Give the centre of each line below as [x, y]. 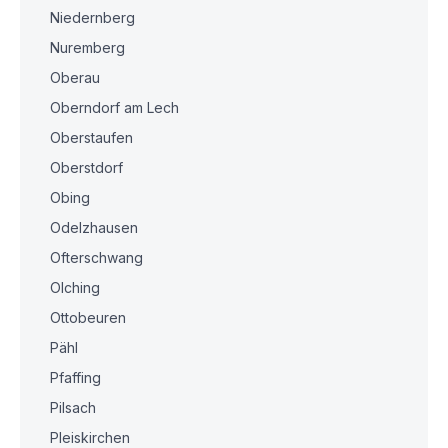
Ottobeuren [88, 317]
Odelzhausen [94, 227]
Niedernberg [92, 17]
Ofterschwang [96, 257]
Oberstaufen [91, 137]
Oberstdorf [86, 167]
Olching [75, 287]
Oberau [75, 77]
